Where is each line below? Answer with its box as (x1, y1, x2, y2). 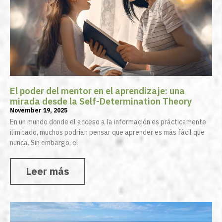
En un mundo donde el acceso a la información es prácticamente (10, 117, 206, 127)
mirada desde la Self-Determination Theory (10, 96, 192, 108)
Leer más (26, 165, 69, 178)
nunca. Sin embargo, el (10, 138, 78, 148)
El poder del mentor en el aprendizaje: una (10, 85, 185, 97)
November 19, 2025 (10, 107, 67, 114)
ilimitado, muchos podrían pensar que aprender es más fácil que (10, 128, 205, 137)
